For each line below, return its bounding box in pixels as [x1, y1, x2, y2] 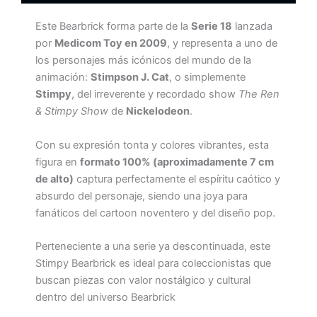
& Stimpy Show [35, 105, 108, 118]
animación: [35, 71, 91, 84]
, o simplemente [169, 71, 246, 84]
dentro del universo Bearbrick [35, 291, 175, 304]
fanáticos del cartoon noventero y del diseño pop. [35, 206, 275, 219]
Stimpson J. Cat [91, 71, 169, 84]
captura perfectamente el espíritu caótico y [74, 172, 280, 185]
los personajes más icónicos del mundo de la [35, 54, 251, 67]
